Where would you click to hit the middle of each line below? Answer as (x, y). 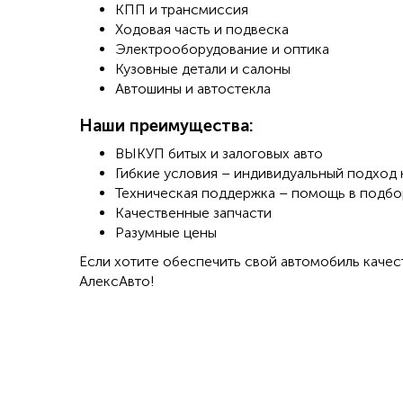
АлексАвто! (116, 282)
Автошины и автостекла (193, 89)
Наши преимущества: (166, 126)
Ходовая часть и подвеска (201, 30)
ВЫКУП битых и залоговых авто (219, 154)
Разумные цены (166, 233)
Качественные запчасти (193, 213)
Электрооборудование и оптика (222, 49)
